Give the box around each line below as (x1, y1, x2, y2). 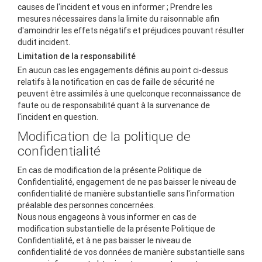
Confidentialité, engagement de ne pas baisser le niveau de (18, 176, 236, 187)
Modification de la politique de (18, 128, 191, 145)
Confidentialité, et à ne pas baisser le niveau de (18, 235, 191, 246)
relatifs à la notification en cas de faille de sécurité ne (18, 77, 215, 87)
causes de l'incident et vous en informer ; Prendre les (18, 2, 212, 13)
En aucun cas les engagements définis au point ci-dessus (18, 65, 228, 75)
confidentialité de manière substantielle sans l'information (18, 188, 235, 199)
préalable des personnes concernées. (18, 199, 155, 211)
